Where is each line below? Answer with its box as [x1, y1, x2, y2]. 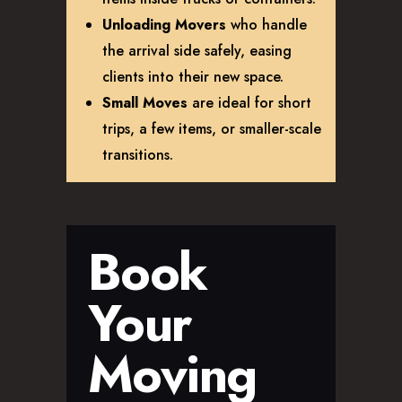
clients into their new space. [102, 66, 284, 88]
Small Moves [102, 92, 188, 114]
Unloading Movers [102, 14, 226, 36]
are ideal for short [188, 92, 311, 114]
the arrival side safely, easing [102, 40, 292, 62]
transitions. [102, 144, 173, 166]
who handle [226, 14, 307, 36]
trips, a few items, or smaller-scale [102, 118, 321, 140]
